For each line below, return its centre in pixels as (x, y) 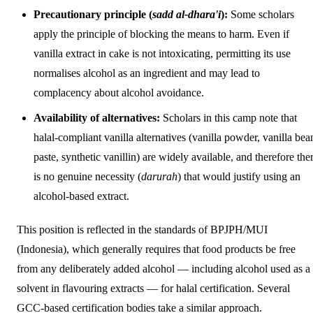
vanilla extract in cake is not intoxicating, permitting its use (162, 53)
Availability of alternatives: (97, 117)
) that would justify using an (239, 176)
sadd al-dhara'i (187, 14)
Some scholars (261, 14)
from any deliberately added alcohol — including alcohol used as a (163, 268)
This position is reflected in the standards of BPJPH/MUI (142, 229)
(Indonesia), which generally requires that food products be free (156, 249)
